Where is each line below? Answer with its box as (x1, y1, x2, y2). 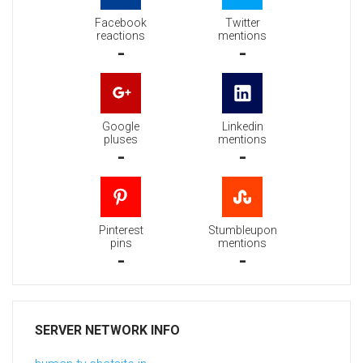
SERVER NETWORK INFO (35, 322, 180, 339)
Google (102, 120, 139, 134)
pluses (104, 133, 138, 147)
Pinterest (98, 224, 143, 237)
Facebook (95, 16, 147, 30)
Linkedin (221, 120, 263, 134)
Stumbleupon (207, 224, 277, 237)
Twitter (224, 16, 260, 30)
